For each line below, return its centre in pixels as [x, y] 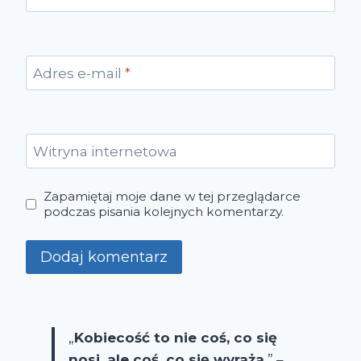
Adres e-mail [79, 74]
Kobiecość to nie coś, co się [176, 338]
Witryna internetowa [105, 152]
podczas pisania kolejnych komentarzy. [164, 212]
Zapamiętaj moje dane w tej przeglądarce [172, 197]
